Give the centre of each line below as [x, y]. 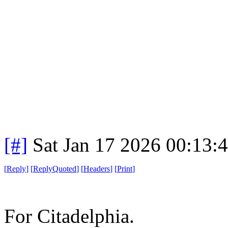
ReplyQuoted [55, 168]
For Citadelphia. [72, 216]
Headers [97, 168]
